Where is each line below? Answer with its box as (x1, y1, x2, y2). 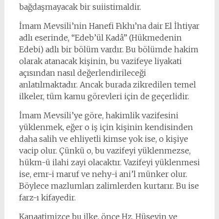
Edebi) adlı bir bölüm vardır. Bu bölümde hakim (19, 44, 198, 54)
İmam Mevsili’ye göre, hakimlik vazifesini (19, 110, 178, 120)
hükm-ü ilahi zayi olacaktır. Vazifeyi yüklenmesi (19, 157, 200, 167)
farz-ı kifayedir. (19, 193, 76, 202)
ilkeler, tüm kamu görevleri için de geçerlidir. (19, 91, 189, 101)
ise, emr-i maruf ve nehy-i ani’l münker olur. (19, 169, 187, 179)
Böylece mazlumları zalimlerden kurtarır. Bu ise (19, 181, 199, 191)
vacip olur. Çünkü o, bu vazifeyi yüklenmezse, (19, 146, 191, 155)
